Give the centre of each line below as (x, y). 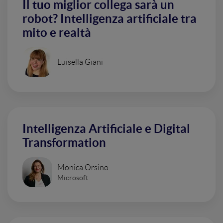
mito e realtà (57, 33)
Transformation (64, 143)
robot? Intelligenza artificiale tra (110, 19)
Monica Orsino (83, 167)
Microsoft (73, 177)
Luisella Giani (80, 62)
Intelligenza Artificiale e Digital (106, 129)
